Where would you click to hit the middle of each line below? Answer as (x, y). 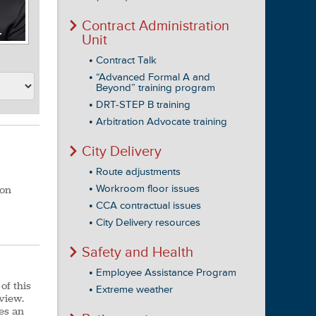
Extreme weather (134, 290)
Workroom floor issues (148, 189)
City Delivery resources (148, 223)
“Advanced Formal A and (153, 77)
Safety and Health (138, 253)
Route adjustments (138, 172)
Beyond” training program (156, 88)
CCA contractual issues (148, 206)
